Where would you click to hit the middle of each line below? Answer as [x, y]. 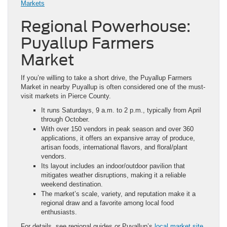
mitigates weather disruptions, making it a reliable [113, 175]
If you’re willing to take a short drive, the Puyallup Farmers [106, 78]
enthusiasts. [59, 212]
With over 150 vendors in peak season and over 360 [117, 129]
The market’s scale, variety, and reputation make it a [118, 194]
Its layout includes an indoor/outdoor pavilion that [113, 166]
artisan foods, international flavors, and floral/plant [114, 147]
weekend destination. [72, 184]
